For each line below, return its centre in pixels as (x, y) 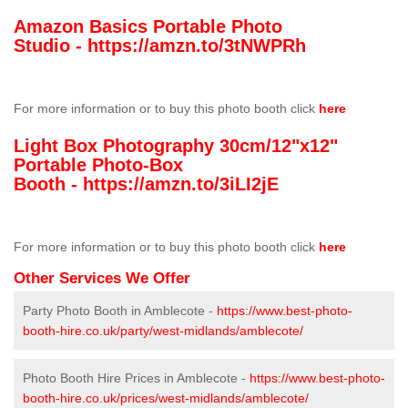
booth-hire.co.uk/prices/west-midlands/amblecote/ (166, 398)
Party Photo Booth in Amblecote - (120, 311)
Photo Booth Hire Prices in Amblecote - (136, 378)
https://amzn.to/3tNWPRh (197, 46)
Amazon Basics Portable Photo (148, 27)
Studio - (51, 46)
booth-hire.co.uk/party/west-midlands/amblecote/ (163, 331)
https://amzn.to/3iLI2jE (181, 184)
